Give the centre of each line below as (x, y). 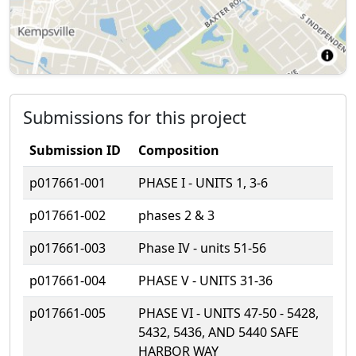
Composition (179, 150)
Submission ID (75, 150)
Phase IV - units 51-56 (202, 248)
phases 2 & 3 (176, 215)
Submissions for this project (135, 117)
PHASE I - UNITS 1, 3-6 (203, 182)
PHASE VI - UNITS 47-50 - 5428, (228, 313)
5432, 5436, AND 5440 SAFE (219, 332)
